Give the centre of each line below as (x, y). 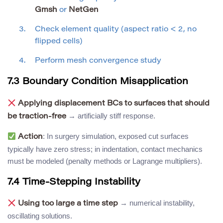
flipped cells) (59, 41)
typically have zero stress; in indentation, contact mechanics (105, 149)
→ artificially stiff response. (111, 116)
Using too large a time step (68, 204)
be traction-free (37, 117)
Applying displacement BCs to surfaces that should (114, 104)
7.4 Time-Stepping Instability (74, 182)
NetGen (84, 10)
